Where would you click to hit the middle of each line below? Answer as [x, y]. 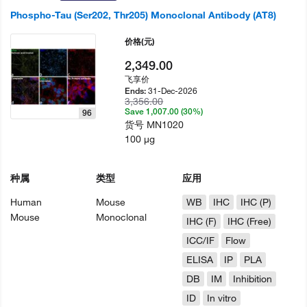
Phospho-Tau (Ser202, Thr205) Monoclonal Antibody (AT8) [143, 15]
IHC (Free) [249, 221]
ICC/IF [200, 241]
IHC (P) [256, 202]
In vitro [221, 298]
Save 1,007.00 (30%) [164, 111]
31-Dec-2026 [173, 90]
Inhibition [252, 279]
